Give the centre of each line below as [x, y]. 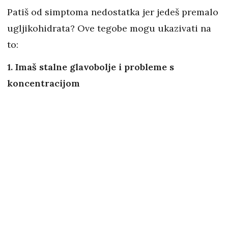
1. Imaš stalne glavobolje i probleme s [91, 67]
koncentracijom [44, 83]
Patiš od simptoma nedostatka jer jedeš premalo [113, 12]
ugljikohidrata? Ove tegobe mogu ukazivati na [109, 28]
